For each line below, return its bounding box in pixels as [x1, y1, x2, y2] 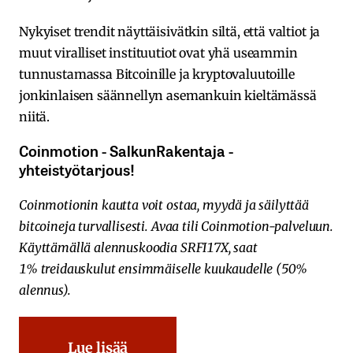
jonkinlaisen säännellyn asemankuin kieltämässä [19, 87, 317, 104]
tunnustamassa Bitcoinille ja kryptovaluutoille [19, 66, 295, 83]
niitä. [19, 109, 50, 125]
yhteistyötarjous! [19, 158, 135, 181]
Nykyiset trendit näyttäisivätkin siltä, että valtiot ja [19, 24, 321, 40]
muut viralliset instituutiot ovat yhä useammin [19, 45, 298, 61]
